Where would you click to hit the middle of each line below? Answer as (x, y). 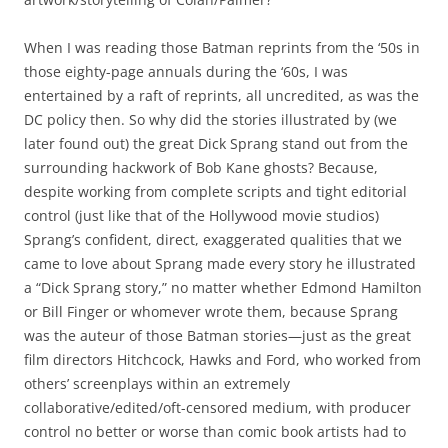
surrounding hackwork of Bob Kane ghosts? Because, (201, 168)
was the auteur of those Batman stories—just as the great (217, 336)
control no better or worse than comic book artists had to (215, 432)
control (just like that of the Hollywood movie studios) (201, 216)
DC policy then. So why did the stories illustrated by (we (210, 120)
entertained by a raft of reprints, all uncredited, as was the (221, 96)
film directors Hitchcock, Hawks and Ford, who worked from (222, 360)
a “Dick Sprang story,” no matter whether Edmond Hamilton (223, 288)
